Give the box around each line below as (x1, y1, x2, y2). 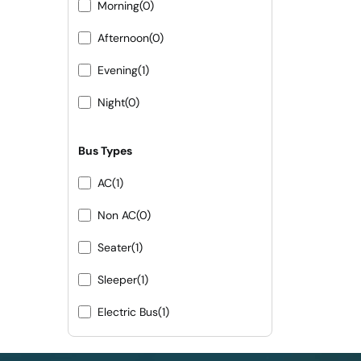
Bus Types (78, 143, 132, 159)
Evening (98, 63, 138, 78)
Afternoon (98, 31, 149, 46)
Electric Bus (98, 305, 158, 320)
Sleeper (98, 272, 137, 288)
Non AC (98, 208, 136, 223)
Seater (98, 240, 131, 255)
